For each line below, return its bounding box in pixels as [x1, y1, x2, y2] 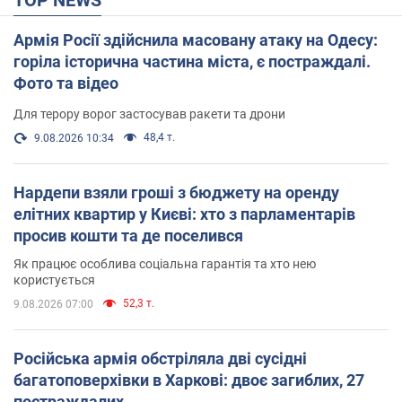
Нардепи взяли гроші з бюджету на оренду [13, 182, 339, 202]
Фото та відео [13, 73, 118, 92]
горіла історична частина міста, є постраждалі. [13, 51, 371, 71]
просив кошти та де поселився [13, 225, 243, 245]
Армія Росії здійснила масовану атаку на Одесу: [13, 30, 378, 49]
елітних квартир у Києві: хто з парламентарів [13, 204, 355, 223]
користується [13, 272, 95, 287]
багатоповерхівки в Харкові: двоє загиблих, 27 [13, 370, 364, 389]
